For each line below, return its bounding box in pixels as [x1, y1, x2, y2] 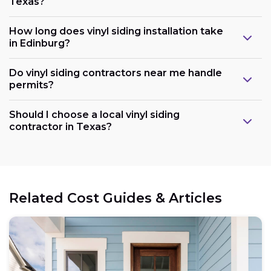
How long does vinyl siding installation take [9, 25, 223, 37]
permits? [9, 79, 54, 91]
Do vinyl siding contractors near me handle [9, 67, 222, 79]
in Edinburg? [9, 37, 70, 49]
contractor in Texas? [9, 120, 112, 132]
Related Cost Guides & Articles [9, 189, 222, 206]
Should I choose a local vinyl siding [9, 108, 180, 120]
